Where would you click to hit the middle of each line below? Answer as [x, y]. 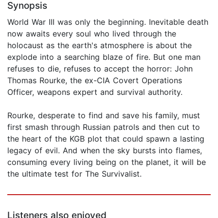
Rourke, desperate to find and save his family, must [104, 116]
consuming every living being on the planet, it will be [107, 162]
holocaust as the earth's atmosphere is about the [100, 45]
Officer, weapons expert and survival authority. [95, 92]
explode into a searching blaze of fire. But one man [104, 57]
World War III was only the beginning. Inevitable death [108, 22]
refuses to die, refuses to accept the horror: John [100, 69]
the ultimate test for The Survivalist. [74, 174]
